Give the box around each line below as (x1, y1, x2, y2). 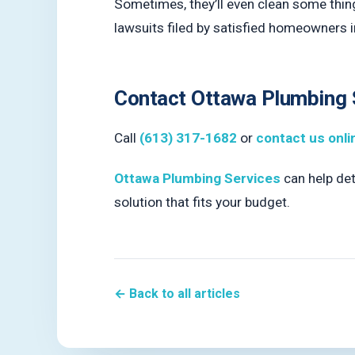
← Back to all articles (114, 286, 240, 302)
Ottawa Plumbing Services (114, 170, 281, 187)
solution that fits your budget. (114, 194, 290, 211)
